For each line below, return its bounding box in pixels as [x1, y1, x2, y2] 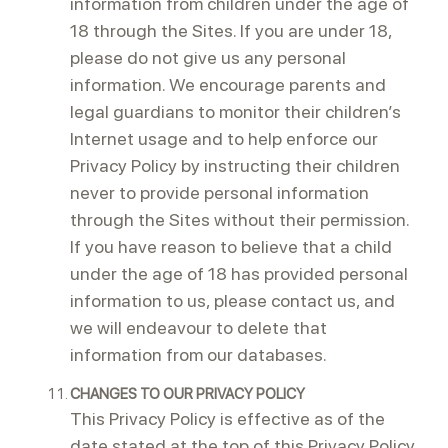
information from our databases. [70, 344, 327, 365]
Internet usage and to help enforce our [70, 128, 378, 149]
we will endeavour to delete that [70, 317, 327, 338]
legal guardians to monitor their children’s [70, 101, 401, 122]
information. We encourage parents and [70, 74, 386, 95]
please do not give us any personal [70, 47, 346, 68]
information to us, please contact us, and [70, 290, 395, 311]
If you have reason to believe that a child [70, 236, 392, 257]
